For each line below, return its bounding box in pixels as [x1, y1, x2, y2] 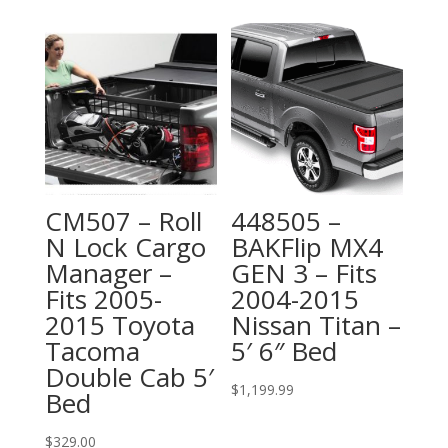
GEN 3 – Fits [231, 254, 378, 291]
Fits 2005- [44, 280, 162, 317]
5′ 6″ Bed [231, 332, 338, 369]
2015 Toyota [44, 306, 195, 343]
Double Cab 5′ [44, 358, 214, 395]
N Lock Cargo [44, 228, 206, 265]
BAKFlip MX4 [231, 228, 384, 265]
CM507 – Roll [44, 202, 202, 239]
